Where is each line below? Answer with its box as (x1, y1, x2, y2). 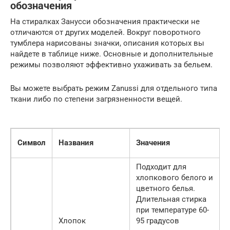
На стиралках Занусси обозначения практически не (10, 16, 200, 26)
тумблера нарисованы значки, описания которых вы (10, 38, 204, 48)
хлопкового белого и (136, 172, 213, 182)
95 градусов (136, 216, 179, 225)
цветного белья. (136, 183, 195, 193)
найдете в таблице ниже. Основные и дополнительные (10, 49, 213, 59)
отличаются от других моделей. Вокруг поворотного (10, 27, 201, 37)
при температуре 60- (136, 205, 209, 215)
